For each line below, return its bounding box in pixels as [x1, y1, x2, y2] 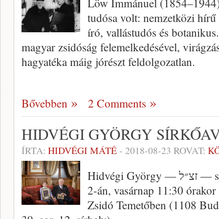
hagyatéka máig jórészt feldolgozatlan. [22, 54, 195, 70]
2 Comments [88, 95, 146, 111]
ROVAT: [171, 144, 208, 157]
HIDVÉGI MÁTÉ [48, 144, 117, 157]
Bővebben [22, 95, 67, 111]
